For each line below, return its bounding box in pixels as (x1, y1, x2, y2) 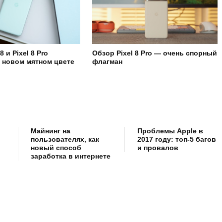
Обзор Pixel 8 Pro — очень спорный (92, 49, 218, 57)
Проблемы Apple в (137, 126, 203, 135)
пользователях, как (31, 135, 99, 143)
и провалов (137, 143, 178, 152)
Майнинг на (31, 126, 70, 135)
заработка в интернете (31, 152, 111, 160)
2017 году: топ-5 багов (137, 135, 216, 143)
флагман (92, 57, 123, 65)
